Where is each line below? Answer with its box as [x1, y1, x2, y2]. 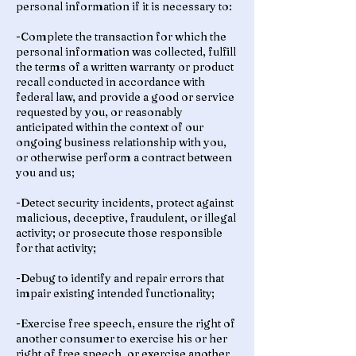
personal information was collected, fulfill [16, 44, 236, 59]
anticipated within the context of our [16, 120, 203, 134]
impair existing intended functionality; [16, 286, 215, 300]
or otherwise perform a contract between [16, 150, 232, 164]
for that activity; [16, 241, 96, 255]
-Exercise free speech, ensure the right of [16, 316, 235, 331]
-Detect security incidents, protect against [16, 195, 234, 210]
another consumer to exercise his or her [16, 331, 227, 346]
